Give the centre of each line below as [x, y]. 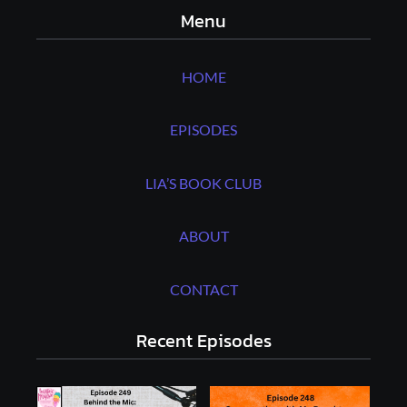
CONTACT [203, 289]
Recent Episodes [203, 340]
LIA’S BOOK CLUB [203, 183]
